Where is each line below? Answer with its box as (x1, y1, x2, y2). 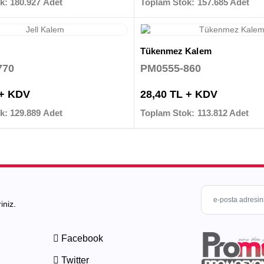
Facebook (58, 233, 103, 244)
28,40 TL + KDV (140, 88, 217, 101)
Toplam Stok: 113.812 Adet (140, 108, 249, 118)
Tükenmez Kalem (140, 46, 212, 57)
